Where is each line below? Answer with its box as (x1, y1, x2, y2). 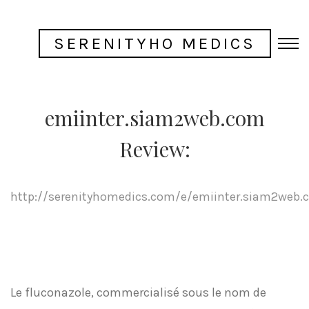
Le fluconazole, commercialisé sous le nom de (10, 285, 266, 300)
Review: (119, 135, 190, 163)
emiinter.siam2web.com (44, 104, 265, 132)
